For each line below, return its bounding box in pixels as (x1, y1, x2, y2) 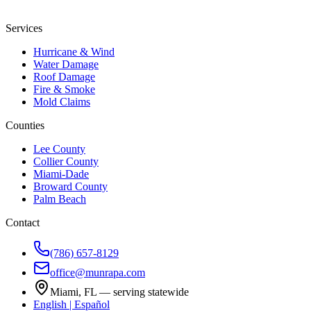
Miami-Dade (33, 168, 89, 180)
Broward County (33, 180, 108, 193)
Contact (6, 217, 40, 229)
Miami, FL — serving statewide (50, 286, 189, 299)
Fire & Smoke (33, 83, 95, 96)
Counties (6, 119, 44, 132)
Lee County (33, 143, 85, 155)
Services (6, 22, 42, 35)
